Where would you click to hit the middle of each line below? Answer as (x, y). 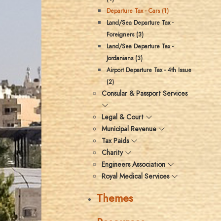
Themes (115, 198)
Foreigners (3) (125, 35)
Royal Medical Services (135, 176)
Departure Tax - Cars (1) (138, 11)
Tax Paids (115, 141)
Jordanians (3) (125, 58)
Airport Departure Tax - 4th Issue (149, 70)
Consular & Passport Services (145, 93)
